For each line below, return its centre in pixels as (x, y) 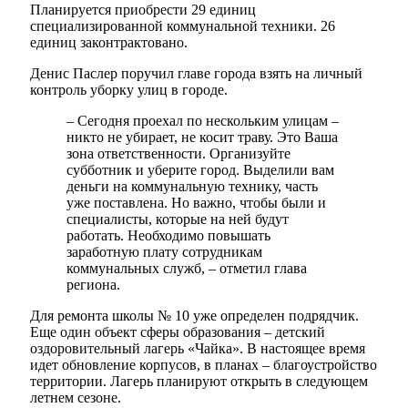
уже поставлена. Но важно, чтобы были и (196, 203)
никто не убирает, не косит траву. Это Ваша (202, 138)
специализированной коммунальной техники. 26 (183, 26)
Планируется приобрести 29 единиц (143, 10)
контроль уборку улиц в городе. (129, 90)
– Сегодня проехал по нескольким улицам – (203, 121)
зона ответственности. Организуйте (178, 154)
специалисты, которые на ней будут (178, 219)
